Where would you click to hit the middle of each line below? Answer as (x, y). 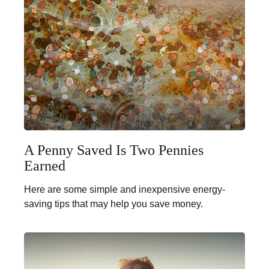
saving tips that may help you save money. (113, 204)
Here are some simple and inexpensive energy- (125, 190)
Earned (45, 166)
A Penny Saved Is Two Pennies (114, 150)
